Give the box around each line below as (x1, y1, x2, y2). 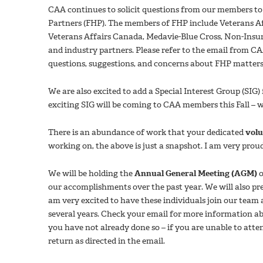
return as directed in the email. (48, 235, 165, 247)
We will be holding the (48, 167, 134, 179)
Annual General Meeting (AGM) (134, 167, 257, 179)
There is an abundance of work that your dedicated (48, 126, 245, 138)
